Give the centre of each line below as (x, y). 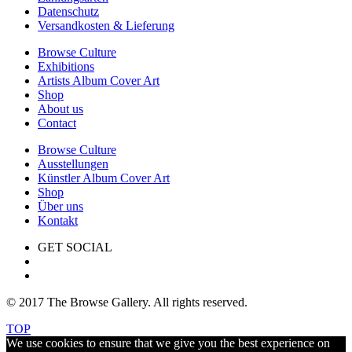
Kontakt (58, 221)
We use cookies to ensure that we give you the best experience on (168, 343)
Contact (57, 123)
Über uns (60, 207)
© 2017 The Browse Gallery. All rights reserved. (127, 302)
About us (60, 109)
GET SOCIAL (75, 247)
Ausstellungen (73, 164)
